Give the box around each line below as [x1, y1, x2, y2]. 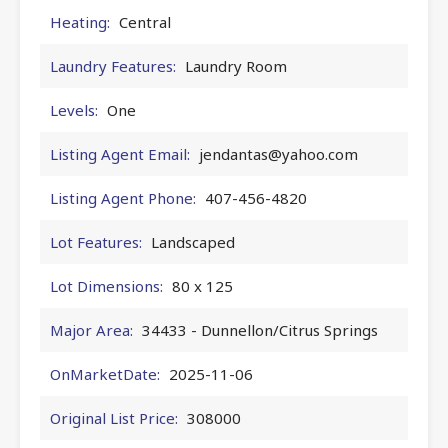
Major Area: [50, 319, 133, 340]
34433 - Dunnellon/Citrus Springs [142, 319, 378, 340]
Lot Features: [50, 231, 142, 252]
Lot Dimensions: [50, 275, 163, 296]
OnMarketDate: [50, 363, 160, 384]
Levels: [50, 99, 98, 120]
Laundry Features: [50, 55, 176, 76]
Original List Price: [50, 407, 178, 428]
